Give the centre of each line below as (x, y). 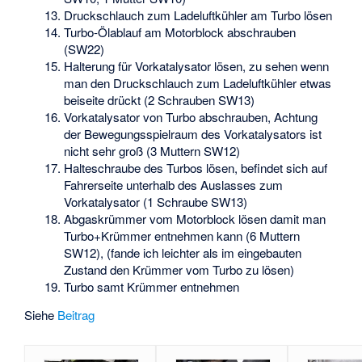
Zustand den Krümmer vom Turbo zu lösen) (179, 270)
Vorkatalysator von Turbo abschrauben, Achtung (191, 117)
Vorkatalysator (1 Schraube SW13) (156, 202)
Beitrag (76, 315)
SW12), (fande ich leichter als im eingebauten (183, 253)
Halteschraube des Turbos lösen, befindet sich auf (196, 168)
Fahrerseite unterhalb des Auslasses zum (174, 185)
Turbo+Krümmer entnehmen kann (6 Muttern (182, 236)
